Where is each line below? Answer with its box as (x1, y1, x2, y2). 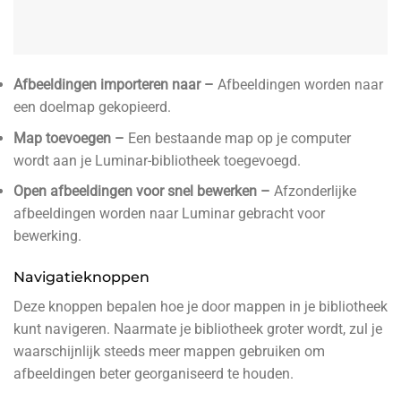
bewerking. (13, 227, 81, 245)
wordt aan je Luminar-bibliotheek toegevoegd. (13, 151, 301, 169)
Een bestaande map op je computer (128, 129, 351, 147)
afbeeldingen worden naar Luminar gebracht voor (13, 205, 325, 223)
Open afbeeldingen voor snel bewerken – (13, 183, 274, 200)
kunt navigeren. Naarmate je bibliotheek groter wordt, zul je (13, 320, 382, 338)
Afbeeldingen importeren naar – (13, 76, 218, 94)
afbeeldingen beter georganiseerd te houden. (13, 365, 294, 383)
